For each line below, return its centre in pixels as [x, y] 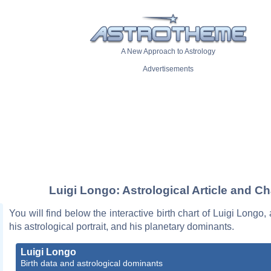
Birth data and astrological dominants [92, 263]
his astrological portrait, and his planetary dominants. [122, 226]
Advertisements [168, 69]
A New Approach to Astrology [168, 52]
